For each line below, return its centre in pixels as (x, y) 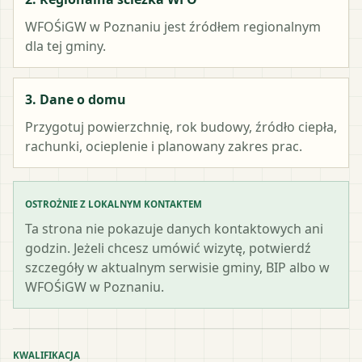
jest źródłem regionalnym (241, 26)
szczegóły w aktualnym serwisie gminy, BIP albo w (177, 267)
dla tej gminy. (65, 46)
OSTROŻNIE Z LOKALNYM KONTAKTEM (114, 204)
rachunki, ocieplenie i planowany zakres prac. (164, 146)
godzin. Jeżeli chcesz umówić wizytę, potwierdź (168, 248)
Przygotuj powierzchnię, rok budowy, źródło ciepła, (181, 126)
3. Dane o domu (76, 99)
